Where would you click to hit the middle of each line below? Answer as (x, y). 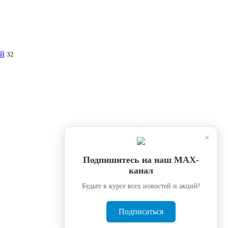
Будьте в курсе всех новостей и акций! (141, 186)
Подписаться (141, 211)
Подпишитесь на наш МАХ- (141, 160)
